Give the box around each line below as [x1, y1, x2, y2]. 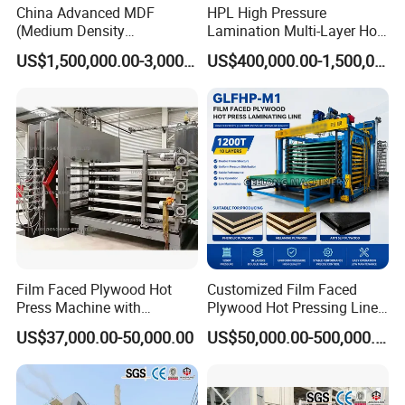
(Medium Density [16, 21, 126, 42]
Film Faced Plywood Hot [16, 278, 173, 299]
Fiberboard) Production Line [16, 39, 195, 60]
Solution [206, 315, 260, 335]
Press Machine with [16, 297, 142, 317]
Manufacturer [16, 57, 104, 78]
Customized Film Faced [206, 278, 357, 299]
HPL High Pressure [206, 3, 326, 24]
